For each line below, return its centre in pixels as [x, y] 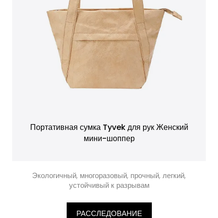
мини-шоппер [109, 138]
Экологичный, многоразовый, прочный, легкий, [109, 175]
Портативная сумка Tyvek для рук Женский [109, 127]
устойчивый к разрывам [109, 185]
